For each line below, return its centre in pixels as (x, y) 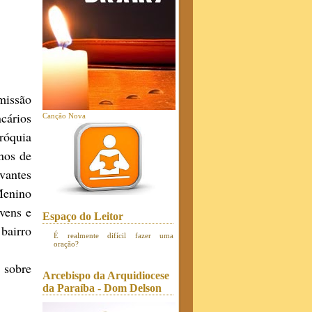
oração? (66, 244)
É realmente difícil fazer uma (114, 235)
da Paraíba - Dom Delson (102, 288)
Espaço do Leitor (83, 216)
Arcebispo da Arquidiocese (106, 275)
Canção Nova (64, 116)
